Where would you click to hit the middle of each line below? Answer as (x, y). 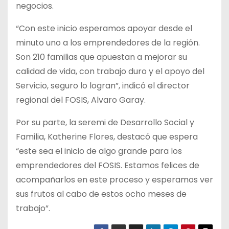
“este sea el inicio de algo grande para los (99, 151)
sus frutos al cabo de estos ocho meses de (101, 194)
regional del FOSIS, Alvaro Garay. (81, 100)
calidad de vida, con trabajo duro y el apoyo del (110, 71)
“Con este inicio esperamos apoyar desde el (104, 28)
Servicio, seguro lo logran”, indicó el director (103, 85)
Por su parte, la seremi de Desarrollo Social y (105, 122)
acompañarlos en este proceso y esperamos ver (114, 179)
